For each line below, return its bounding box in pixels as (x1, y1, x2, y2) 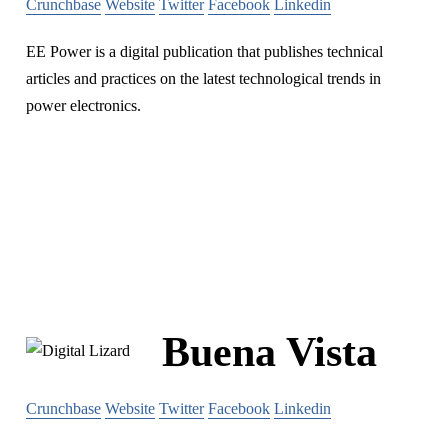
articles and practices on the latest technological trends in (26, 69, 381, 87)
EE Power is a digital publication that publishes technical (26, 42, 383, 60)
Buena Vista (162, 329, 377, 376)
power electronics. (26, 96, 141, 114)
